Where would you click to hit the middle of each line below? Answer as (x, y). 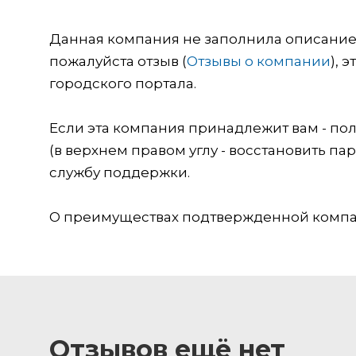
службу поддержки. (120, 172)
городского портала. (123, 83)
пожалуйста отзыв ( (118, 61)
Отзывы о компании (259, 61)
